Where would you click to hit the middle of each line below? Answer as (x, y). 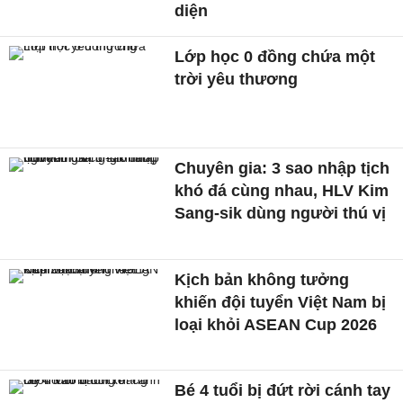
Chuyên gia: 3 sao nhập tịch (282, 168)
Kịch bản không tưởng (262, 279)
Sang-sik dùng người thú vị (281, 213)
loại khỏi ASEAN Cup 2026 (276, 324)
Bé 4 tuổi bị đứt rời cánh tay (283, 391)
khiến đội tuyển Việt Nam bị (281, 302)
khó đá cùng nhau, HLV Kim (282, 190)
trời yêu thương (237, 80)
